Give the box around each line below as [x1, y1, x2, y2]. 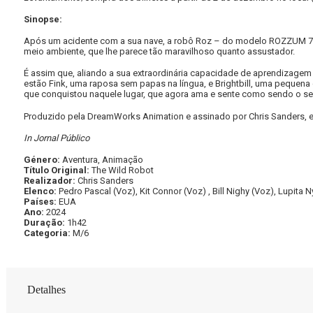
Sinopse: [24, 13, 64, 24]
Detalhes [27, 284, 66, 296]
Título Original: [24, 165, 92, 176]
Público [60, 132, 89, 143]
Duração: [24, 217, 67, 228]
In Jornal [24, 132, 60, 143]
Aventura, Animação [62, 154, 143, 166]
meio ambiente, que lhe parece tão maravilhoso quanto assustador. [24, 46, 295, 57]
